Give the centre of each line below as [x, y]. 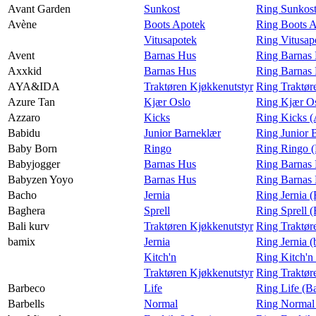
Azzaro [24, 117]
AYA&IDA [34, 86]
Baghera [26, 210]
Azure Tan [31, 102]
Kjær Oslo [167, 102]
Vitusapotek [170, 39]
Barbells [26, 303]
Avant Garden [39, 8]
